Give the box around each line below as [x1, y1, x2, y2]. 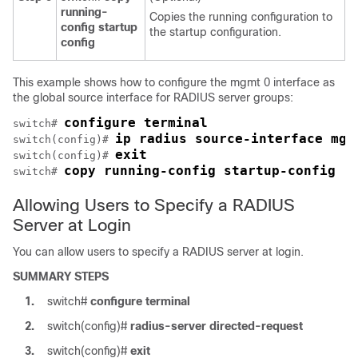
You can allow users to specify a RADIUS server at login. [13, 245, 304, 259]
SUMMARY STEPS [13, 270, 109, 284]
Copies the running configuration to [149, 10, 332, 24]
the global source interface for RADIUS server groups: [13, 91, 293, 105]
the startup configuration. [149, 26, 281, 39]
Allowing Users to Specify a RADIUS [13, 196, 295, 215]
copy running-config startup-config [64, 163, 336, 179]
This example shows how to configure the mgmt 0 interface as [13, 76, 335, 89]
